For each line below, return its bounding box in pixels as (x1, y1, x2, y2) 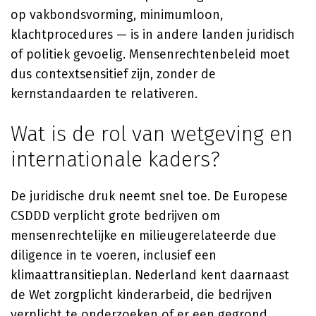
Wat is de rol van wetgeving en (11, 121, 293, 147)
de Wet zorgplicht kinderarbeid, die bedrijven (11, 287, 272, 303)
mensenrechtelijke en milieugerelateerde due (11, 228, 276, 243)
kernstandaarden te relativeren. (11, 86, 197, 102)
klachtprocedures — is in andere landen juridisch (11, 27, 295, 42)
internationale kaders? (11, 147, 220, 172)
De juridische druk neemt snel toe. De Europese (11, 188, 288, 204)
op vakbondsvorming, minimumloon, (11, 7, 223, 23)
